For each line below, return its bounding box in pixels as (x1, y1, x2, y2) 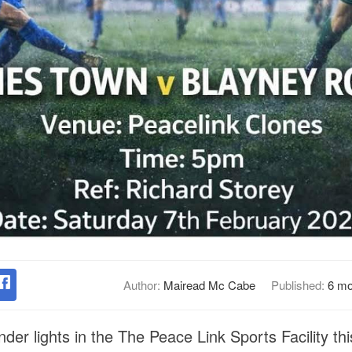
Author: (123, 277, 163, 294)
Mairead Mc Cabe (163, 277, 255, 294)
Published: (270, 277, 328, 294)
